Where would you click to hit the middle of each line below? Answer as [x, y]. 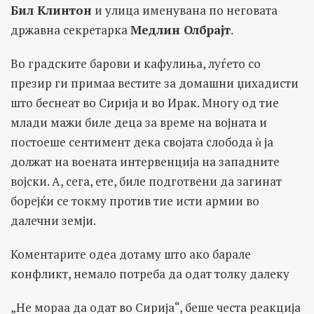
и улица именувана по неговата [185, 10]
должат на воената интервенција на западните [145, 161]
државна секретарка [70, 29]
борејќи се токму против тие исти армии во [135, 200]
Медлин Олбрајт [180, 29]
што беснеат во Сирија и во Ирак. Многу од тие [145, 102]
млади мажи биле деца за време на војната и [139, 122]
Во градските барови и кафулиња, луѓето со [136, 63]
